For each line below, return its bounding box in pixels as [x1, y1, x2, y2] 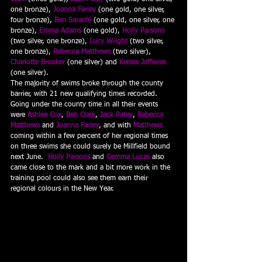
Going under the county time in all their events [11, 101, 160, 108]
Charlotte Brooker [11, 59, 65, 66]
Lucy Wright [89, 38, 127, 45]
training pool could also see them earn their [11, 175, 150, 182]
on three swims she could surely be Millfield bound [11, 143, 173, 150]
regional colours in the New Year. [11, 185, 114, 192]
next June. [11, 154, 48, 161]
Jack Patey [100, 112, 133, 119]
